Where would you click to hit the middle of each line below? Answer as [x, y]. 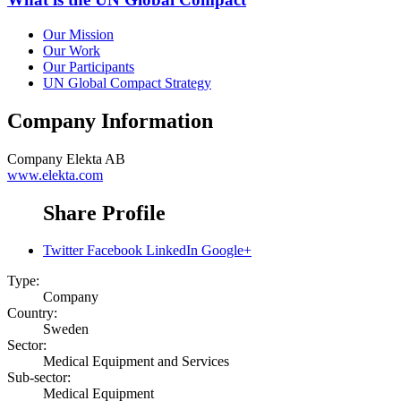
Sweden [66, 329]
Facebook [115, 251]
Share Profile [104, 213]
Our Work [72, 50]
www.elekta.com [55, 175]
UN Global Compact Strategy [127, 82]
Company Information [110, 120]
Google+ [226, 251]
